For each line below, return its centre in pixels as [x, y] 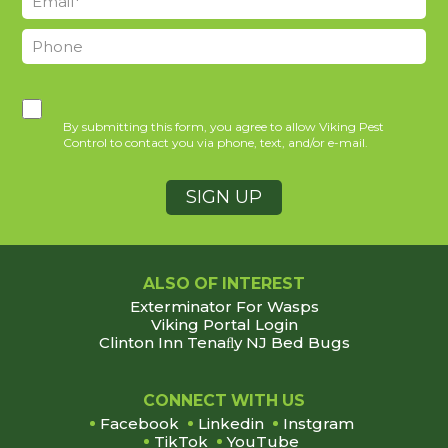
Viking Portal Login [224, 324]
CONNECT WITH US [224, 400]
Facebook [139, 423]
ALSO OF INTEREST [224, 283]
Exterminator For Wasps [224, 306]
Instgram [318, 423]
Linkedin [230, 423]
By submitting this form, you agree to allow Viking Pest [223, 126]
